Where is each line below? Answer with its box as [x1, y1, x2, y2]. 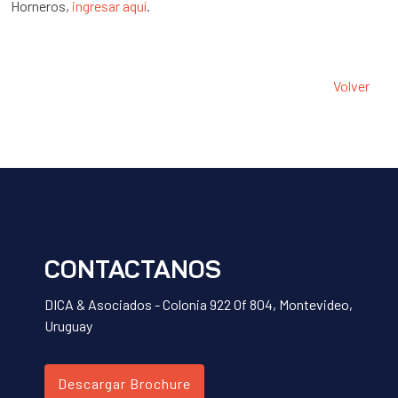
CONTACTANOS [44, 259, 221, 285]
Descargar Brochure [58, 375, 191, 393]
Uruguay [44, 317, 92, 335]
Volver [333, 77, 370, 95]
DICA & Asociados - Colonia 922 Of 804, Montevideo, [44, 296, 353, 314]
